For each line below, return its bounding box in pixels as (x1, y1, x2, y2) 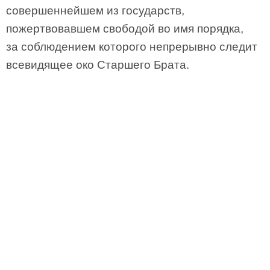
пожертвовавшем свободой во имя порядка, (6, 22, 243, 35)
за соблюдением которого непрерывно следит (6, 40, 257, 53)
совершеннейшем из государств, (6, 4, 184, 17)
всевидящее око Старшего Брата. (6, 58, 189, 71)
